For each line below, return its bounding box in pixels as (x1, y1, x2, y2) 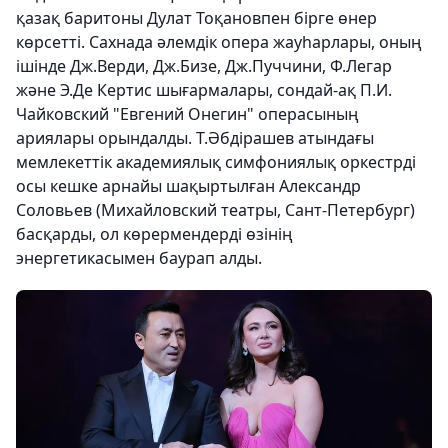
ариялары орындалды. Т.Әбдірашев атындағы (16, 127, 374, 149)
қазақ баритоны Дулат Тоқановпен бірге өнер (16, 7, 377, 29)
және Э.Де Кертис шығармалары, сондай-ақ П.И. (16, 79, 392, 101)
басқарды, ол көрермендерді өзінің (16, 223, 293, 245)
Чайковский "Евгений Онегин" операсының (16, 103, 359, 125)
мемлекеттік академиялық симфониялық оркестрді (16, 151, 416, 173)
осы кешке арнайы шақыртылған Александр (16, 175, 361, 197)
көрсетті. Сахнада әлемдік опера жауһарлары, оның (16, 31, 422, 53)
